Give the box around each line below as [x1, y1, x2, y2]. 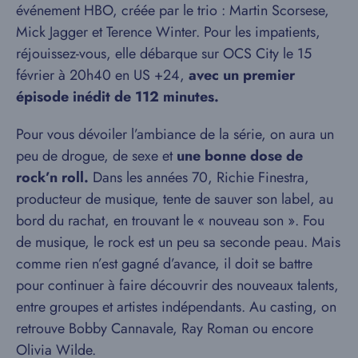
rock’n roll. [16, 166, 89, 188]
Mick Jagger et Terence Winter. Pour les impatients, [16, 21, 320, 42]
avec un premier [189, 64, 295, 86]
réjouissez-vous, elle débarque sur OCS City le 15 [16, 42, 312, 64]
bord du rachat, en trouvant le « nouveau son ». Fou [16, 209, 324, 231]
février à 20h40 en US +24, [16, 64, 189, 86]
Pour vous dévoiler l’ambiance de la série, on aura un [16, 123, 334, 145]
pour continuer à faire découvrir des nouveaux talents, [16, 274, 339, 296]
